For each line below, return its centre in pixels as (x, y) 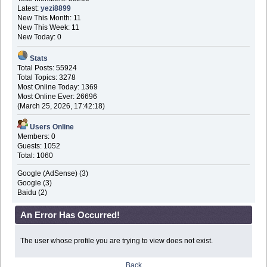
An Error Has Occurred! (70, 215)
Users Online (52, 127)
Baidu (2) (32, 192)
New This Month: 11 (49, 18)
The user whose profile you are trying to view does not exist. (116, 241)
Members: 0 (36, 137)
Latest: (29, 9)
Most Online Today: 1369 (57, 87)
